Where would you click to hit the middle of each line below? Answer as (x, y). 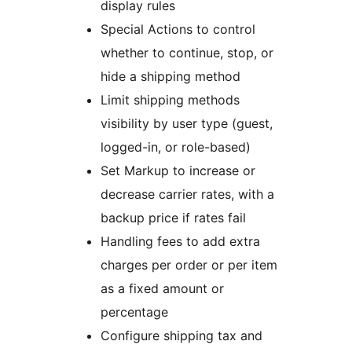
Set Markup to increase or (178, 171)
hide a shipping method (170, 77)
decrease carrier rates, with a (187, 194)
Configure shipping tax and (181, 336)
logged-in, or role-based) (176, 147)
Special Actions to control (178, 29)
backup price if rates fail (173, 218)
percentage (134, 312)
